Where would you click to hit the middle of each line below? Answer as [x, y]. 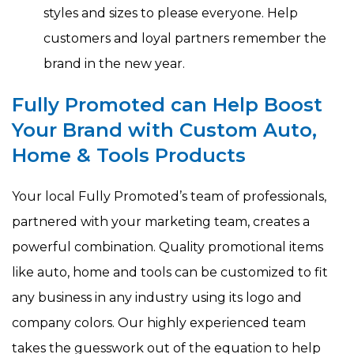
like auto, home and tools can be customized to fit [170, 273]
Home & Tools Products [129, 156]
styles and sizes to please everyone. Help [171, 13]
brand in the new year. [114, 64]
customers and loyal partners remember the [185, 39]
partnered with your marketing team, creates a [161, 222]
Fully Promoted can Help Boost [167, 105]
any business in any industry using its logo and [157, 298]
